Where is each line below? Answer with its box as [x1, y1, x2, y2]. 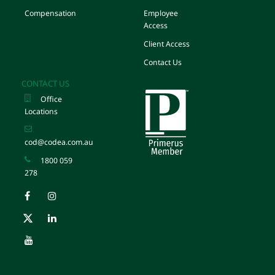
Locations [25, 106, 58, 117]
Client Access [144, 38, 190, 49]
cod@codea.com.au [25, 136, 93, 147]
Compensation [25, 7, 76, 18]
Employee [144, 7, 178, 18]
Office [41, 93, 62, 104]
